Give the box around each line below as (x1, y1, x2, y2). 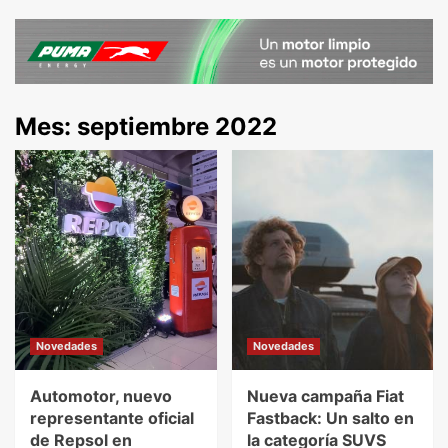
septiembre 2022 (77, 111, 277, 141)
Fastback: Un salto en (246, 407, 414, 428)
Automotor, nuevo (30, 385, 172, 406)
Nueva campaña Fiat (246, 385, 404, 406)
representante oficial (30, 407, 194, 428)
